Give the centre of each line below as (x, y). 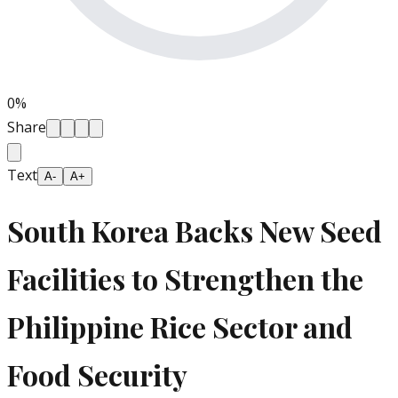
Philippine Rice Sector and (180, 326)
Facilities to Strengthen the (185, 278)
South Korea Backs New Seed (195, 230)
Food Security (97, 374)
